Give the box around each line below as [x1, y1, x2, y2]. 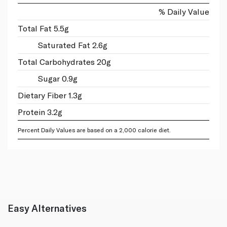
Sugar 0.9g [38, 73, 78, 84]
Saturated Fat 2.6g [38, 40, 107, 50]
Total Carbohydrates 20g [18, 57, 111, 67]
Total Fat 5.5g [18, 23, 69, 33]
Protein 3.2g [18, 107, 62, 117]
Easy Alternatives [8, 202, 87, 214]
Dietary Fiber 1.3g [18, 90, 82, 100]
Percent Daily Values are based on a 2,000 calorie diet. [18, 126, 171, 134]
